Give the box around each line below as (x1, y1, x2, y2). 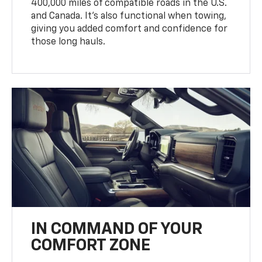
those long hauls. (31, 37, 106, 47)
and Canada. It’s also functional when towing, (31, 11, 227, 21)
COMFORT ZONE (31, 237, 151, 254)
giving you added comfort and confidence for (31, 24, 228, 34)
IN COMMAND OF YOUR (31, 220, 203, 237)
